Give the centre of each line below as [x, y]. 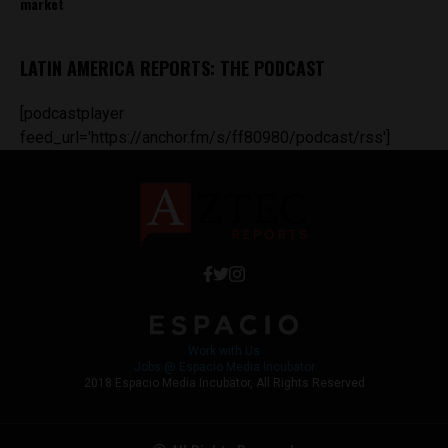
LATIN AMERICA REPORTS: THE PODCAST [172, 67]
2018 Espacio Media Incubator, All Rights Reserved [224, 383]
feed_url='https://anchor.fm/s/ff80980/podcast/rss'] [205, 137]
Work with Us [224, 351]
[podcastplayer [72, 113]
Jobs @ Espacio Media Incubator [224, 367]
